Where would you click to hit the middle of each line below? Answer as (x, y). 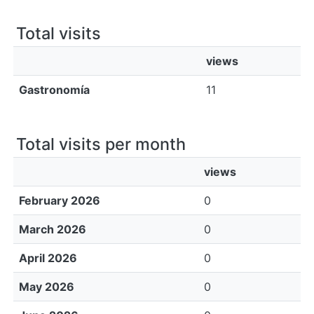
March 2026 (53, 229)
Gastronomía (54, 90)
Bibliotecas (157, 31)
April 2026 (48, 258)
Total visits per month (101, 144)
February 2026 (60, 200)
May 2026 (47, 287)
